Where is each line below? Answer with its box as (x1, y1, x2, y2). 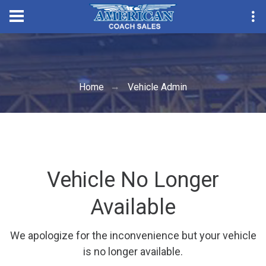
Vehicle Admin (128, 81, 187, 93)
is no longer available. (83, 245, 183, 258)
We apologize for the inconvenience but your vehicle (9, 229, 256, 242)
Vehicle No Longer (47, 167, 219, 192)
